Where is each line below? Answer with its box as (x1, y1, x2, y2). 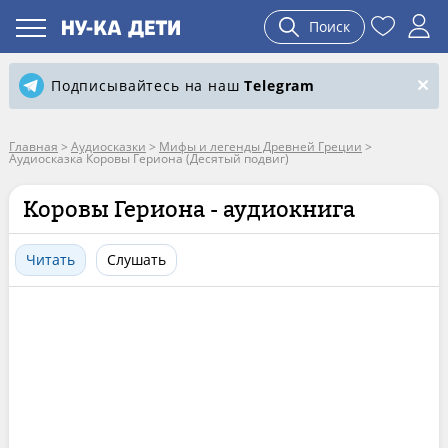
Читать (25, 250, 75, 269)
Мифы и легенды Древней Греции (158, 138, 362, 155)
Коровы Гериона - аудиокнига (22, 196, 355, 222)
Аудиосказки (70, 138, 146, 155)
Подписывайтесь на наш (50, 76, 245, 95)
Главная (8, 138, 58, 155)
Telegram (244, 76, 316, 95)
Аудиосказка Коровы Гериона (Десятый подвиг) (8, 150, 289, 167)
